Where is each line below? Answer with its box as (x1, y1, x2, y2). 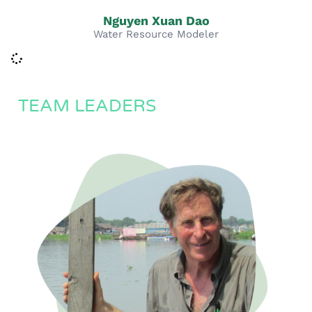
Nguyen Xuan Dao (102, 13, 210, 28)
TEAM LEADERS (18, 95, 156, 116)
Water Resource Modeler (93, 28, 219, 40)
